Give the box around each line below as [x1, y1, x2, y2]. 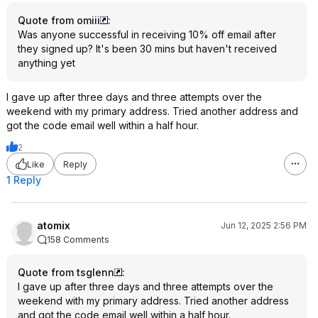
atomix [37, 219, 70, 231]
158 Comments [47, 234, 109, 245]
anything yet [18, 57, 75, 69]
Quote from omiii [18, 14, 100, 26]
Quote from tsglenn [18, 266, 114, 278]
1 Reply [6, 174, 41, 186]
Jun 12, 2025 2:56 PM [221, 220, 307, 231]
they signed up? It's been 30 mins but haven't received [18, 43, 277, 55]
